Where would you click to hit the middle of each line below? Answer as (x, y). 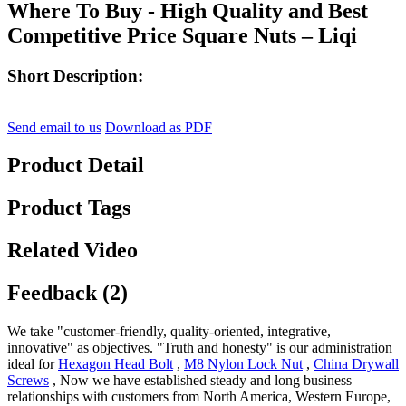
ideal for (33, 364)
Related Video (72, 251)
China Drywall (356, 364)
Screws (28, 381)
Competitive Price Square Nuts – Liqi (182, 35)
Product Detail (76, 165)
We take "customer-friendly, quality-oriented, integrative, (169, 332)
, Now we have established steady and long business (200, 381)
